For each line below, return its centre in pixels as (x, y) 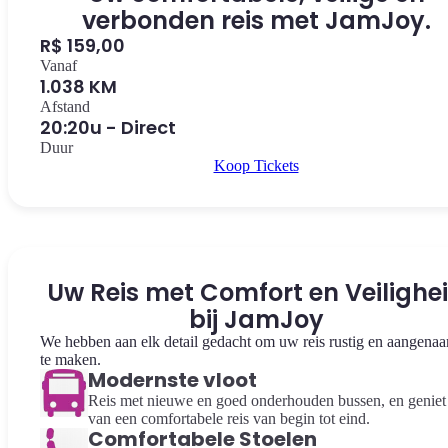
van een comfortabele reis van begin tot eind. (229, 418)
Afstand (65, 106)
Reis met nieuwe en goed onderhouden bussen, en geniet (267, 400)
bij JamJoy (256, 319)
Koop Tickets (256, 165)
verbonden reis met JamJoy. (256, 20)
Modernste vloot (172, 380)
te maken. (70, 359)
